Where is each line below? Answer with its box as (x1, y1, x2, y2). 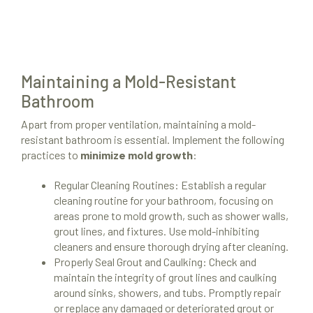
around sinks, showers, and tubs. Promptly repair (54, 286, 281, 300)
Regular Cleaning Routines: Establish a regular (54, 178, 266, 192)
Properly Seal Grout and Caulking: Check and (54, 255, 256, 269)
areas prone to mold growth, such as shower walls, (54, 209, 289, 223)
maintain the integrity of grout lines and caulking (54, 270, 277, 284)
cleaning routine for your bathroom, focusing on (54, 194, 273, 208)
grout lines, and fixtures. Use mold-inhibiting (54, 224, 259, 238)
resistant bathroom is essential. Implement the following (21, 133, 284, 147)
